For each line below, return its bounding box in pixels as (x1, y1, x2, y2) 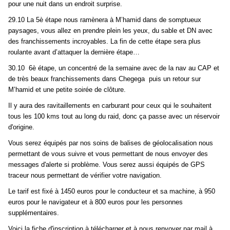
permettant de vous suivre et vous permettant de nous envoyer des (8, 150, 208, 158)
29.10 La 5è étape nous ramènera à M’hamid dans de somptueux (8, 16, 201, 24)
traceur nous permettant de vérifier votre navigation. (8, 171, 162, 180)
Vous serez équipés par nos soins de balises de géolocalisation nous (8, 139, 213, 147)
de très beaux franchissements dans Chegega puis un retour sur (8, 75, 201, 83)
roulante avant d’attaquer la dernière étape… (8, 48, 140, 56)
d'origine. (8, 123, 34, 131)
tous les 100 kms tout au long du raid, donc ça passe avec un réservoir (8, 112, 220, 121)
